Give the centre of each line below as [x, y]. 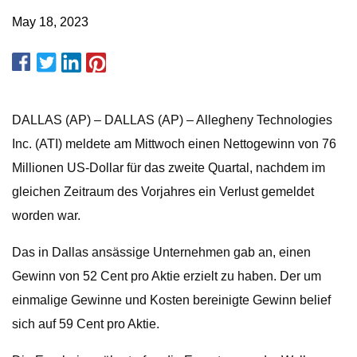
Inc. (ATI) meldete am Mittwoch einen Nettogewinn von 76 [174, 144]
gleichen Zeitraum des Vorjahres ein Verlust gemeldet [163, 192]
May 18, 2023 [50, 22]
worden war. [46, 216]
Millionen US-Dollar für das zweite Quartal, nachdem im [169, 168]
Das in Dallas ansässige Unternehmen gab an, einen [161, 252]
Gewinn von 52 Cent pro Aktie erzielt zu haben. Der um [167, 276]
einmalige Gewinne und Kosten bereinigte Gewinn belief [171, 300]
